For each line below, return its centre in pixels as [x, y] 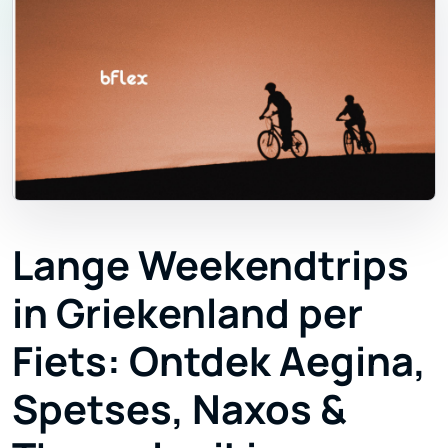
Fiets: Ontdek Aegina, [219, 361]
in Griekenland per [187, 313]
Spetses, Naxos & [179, 409]
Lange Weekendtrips [210, 265]
